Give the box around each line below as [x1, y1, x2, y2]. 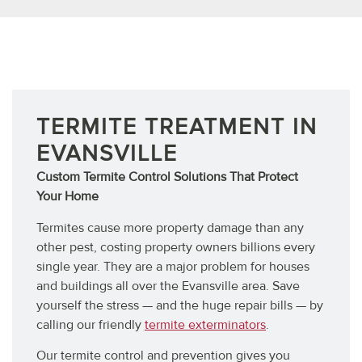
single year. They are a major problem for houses [36, 258, 309, 275]
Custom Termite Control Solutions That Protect [36, 169, 298, 186]
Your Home [36, 188, 99, 205]
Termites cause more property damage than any [36, 219, 304, 236]
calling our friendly [36, 316, 145, 333]
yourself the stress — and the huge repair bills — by [36, 297, 323, 314]
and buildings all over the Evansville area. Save [36, 277, 300, 294]
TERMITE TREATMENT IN [36, 113, 318, 141]
